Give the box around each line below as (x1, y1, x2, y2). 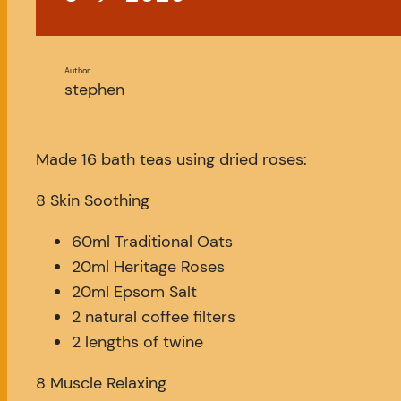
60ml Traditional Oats (72, 231, 233, 253)
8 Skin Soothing (36, 190, 149, 212)
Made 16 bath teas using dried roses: (36, 149, 307, 171)
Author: (64, 65, 91, 77)
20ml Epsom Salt (72, 281, 197, 303)
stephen (64, 79, 124, 101)
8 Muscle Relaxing (36, 372, 166, 395)
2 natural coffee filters (72, 306, 235, 328)
